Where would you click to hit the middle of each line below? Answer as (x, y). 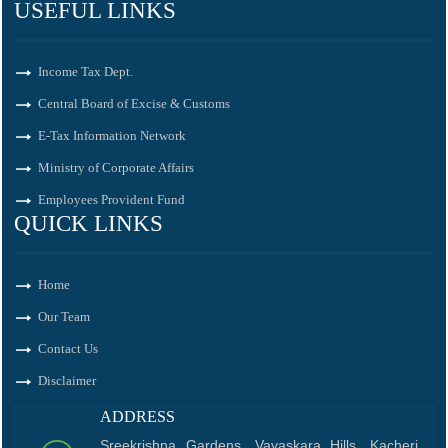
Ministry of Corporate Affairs (116, 167)
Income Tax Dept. (85, 71)
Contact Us (68, 348)
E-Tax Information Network (112, 135)
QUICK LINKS (88, 223)
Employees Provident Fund (111, 199)
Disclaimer (67, 380)
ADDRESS (137, 416)
